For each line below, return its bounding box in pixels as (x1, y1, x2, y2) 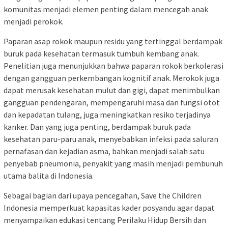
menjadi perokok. (4, 16, 64, 27)
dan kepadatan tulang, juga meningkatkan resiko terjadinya (4, 109, 211, 120)
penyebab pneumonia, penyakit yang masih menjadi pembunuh (4, 158, 223, 169)
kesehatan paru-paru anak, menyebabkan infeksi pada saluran (4, 134, 218, 145)
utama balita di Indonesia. (4, 170, 94, 181)
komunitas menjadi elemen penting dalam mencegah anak (4, 4, 208, 15)
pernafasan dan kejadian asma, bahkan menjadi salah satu (4, 146, 205, 157)
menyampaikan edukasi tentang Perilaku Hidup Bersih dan (4, 215, 206, 225)
